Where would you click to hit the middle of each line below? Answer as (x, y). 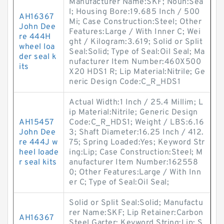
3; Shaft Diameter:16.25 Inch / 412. (136, 132)
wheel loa (37, 47)
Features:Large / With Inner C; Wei (135, 32)
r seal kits (38, 162)
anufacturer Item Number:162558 (133, 162)
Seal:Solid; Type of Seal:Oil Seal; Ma (137, 52)
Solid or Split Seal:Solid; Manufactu (136, 203)
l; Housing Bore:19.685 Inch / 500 (134, 12)
